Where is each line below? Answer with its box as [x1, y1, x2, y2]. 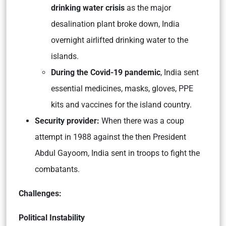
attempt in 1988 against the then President [35, 132, 186, 142]
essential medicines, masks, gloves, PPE [51, 84, 193, 94]
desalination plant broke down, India [51, 19, 180, 29]
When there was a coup [99, 116, 184, 126]
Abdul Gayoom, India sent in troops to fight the [35, 148, 200, 158]
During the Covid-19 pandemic [51, 68, 160, 78]
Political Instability [19, 213, 85, 223]
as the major [125, 3, 171, 13]
